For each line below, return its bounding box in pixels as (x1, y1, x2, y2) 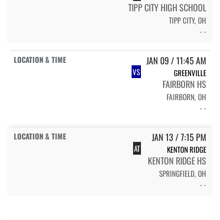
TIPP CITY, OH (169, 14, 206, 26)
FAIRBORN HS (163, 77, 206, 90)
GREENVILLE (174, 67, 206, 78)
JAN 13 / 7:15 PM (152, 130, 206, 143)
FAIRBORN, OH (166, 91, 206, 102)
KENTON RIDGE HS (148, 154, 206, 167)
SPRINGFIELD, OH (159, 167, 206, 179)
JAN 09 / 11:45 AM (146, 54, 206, 67)
